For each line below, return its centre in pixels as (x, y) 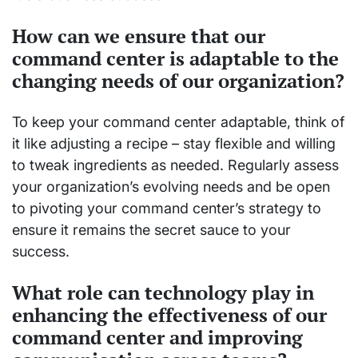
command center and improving (157, 337)
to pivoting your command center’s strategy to (167, 208)
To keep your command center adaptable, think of (178, 121)
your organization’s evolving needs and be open (171, 186)
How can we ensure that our (139, 36)
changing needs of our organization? (178, 80)
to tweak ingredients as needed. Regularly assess (175, 165)
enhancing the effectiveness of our (169, 314)
